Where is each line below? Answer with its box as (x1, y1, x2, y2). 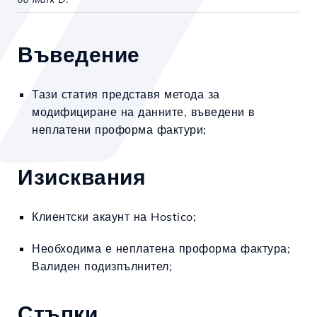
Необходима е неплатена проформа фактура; (32, 241, 290, 255)
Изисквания (18, 163, 146, 190)
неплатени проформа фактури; (32, 122, 207, 137)
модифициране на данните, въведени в (32, 105, 255, 119)
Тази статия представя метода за (32, 87, 220, 101)
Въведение (18, 41, 140, 68)
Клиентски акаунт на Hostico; (32, 209, 196, 224)
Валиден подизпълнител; (32, 259, 172, 273)
